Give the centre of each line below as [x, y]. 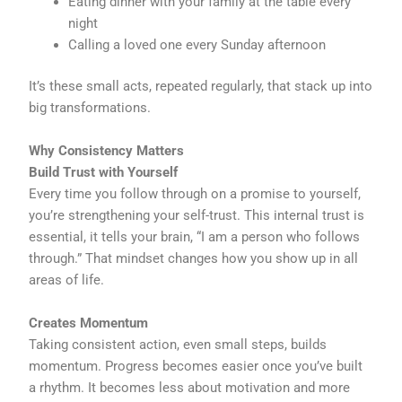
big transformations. [90, 107]
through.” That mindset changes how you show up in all [194, 258]
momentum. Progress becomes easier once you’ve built [196, 366]
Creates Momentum [89, 323]
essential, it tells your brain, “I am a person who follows [195, 236]
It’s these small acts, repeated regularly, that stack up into [201, 86]
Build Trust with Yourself [104, 172]
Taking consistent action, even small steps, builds [178, 344]
